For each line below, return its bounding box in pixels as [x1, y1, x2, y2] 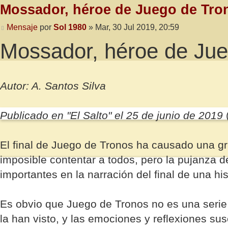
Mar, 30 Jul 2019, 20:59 [95, 22, 179, 32]
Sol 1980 [53, 22, 87, 32]
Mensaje [6, 22, 38, 32]
